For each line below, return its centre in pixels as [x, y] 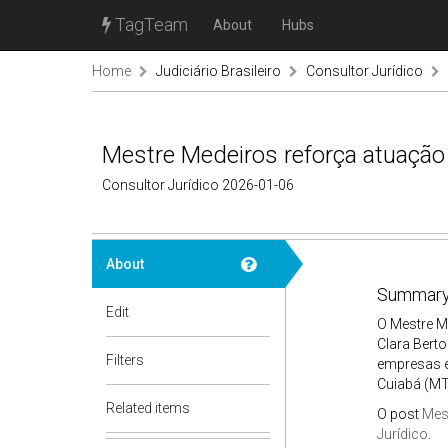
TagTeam [149, 24]
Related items [148, 408]
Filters [125, 360]
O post [399, 414]
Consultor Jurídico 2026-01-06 [198, 185]
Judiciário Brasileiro [218, 71]
